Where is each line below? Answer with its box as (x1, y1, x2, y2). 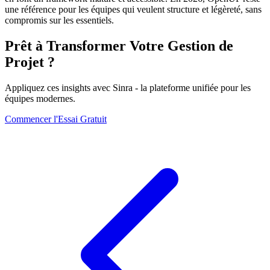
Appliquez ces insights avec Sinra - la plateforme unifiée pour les (5, 82, 251, 93)
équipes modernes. (5, 93, 75, 104)
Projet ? (5, 54, 55, 70)
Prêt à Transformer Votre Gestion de (5, 37, 233, 54)
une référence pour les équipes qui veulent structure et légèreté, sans (5, 4, 262, 14)
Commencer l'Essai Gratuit (5, 113, 107, 124)
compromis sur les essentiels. (5, 14, 114, 25)
